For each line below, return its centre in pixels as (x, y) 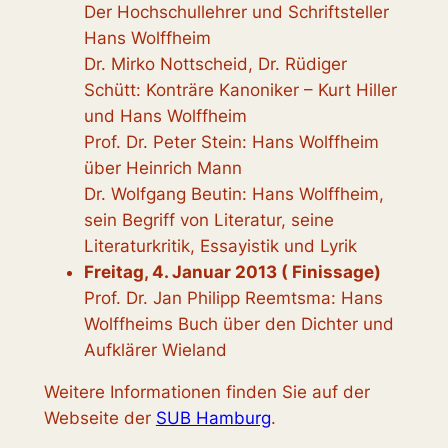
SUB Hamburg (213, 418)
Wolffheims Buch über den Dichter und (238, 323)
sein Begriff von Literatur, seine (208, 219)
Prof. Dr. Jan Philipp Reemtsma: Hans (233, 297)
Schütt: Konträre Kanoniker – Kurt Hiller (240, 89)
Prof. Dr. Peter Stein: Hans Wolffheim (231, 141)
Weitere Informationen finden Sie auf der (206, 392)
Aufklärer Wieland (155, 349)
